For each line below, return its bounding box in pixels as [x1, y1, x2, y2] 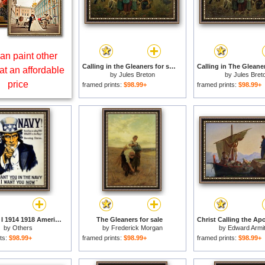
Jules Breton [119, 71, 155, 78]
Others [12, 224, 33, 231]
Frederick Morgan [111, 224, 163, 231]
